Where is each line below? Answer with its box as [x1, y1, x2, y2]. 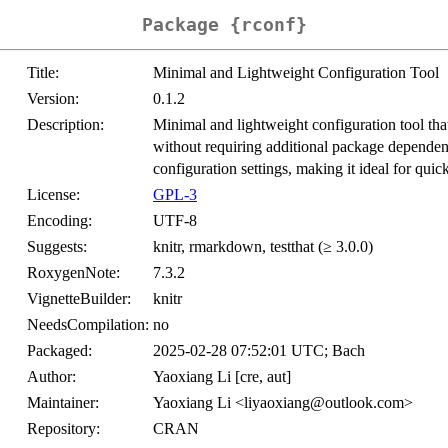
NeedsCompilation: [27, 316, 149, 334]
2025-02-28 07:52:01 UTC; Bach [153, 342, 365, 360]
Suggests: [27, 238, 87, 256]
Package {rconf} [141, 14, 307, 36]
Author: [27, 368, 76, 386]
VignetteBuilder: [27, 290, 131, 308]
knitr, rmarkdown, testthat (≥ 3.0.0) [153, 238, 373, 256]
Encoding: [27, 212, 92, 230]
